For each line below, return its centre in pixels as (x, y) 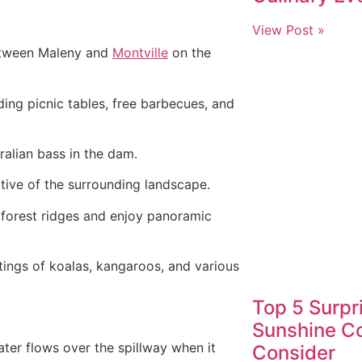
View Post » (288, 29)
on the (189, 53)
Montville (140, 53)
